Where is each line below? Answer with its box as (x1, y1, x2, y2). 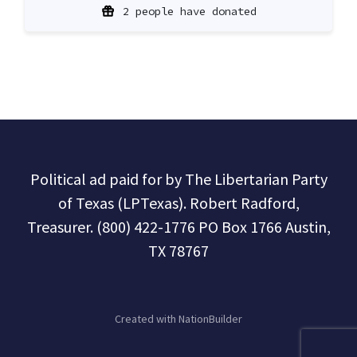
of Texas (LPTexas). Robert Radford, (57, 192, 300, 213)
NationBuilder (178, 311, 242, 326)
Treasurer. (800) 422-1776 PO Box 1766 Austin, (26, 216, 331, 237)
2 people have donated (122, 3, 257, 18)
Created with (115, 311, 178, 326)
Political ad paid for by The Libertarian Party (29, 168, 328, 189)
